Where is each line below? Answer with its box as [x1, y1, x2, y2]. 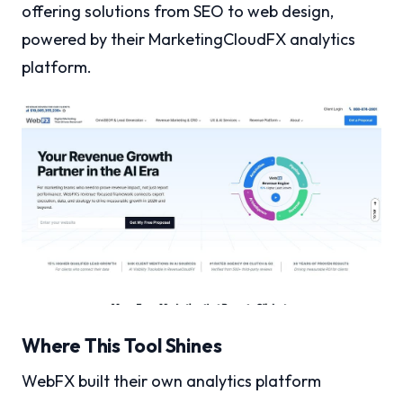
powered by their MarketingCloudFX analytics [22, 28, 355, 49]
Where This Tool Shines [22, 333, 222, 357]
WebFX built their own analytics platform [22, 370, 321, 391]
